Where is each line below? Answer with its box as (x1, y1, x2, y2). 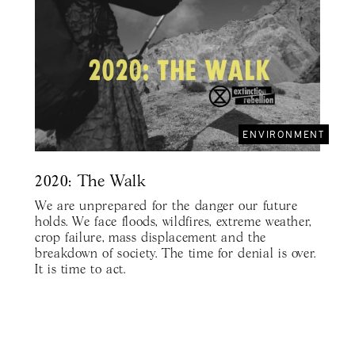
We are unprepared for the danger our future (35, 200, 298, 213)
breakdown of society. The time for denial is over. (35, 248, 317, 261)
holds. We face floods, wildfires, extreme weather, (35, 216, 312, 229)
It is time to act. (35, 264, 126, 277)
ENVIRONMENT (242, 128, 325, 140)
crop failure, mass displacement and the (35, 232, 266, 245)
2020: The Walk (35, 174, 146, 189)
